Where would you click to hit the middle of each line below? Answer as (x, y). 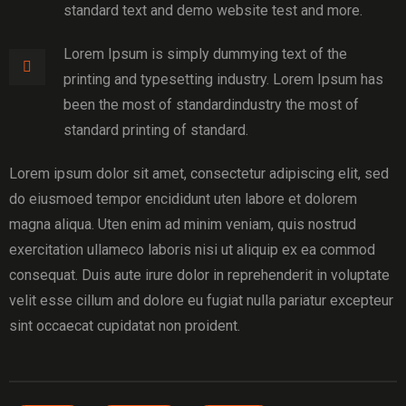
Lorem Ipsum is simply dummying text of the (205, 54)
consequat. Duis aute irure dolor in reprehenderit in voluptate (199, 275)
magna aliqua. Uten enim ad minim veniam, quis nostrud (183, 224)
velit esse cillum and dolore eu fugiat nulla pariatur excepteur (201, 300)
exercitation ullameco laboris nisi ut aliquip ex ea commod (192, 250)
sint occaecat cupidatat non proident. (125, 326)
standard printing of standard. (156, 130)
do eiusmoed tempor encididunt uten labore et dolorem (183, 199)
